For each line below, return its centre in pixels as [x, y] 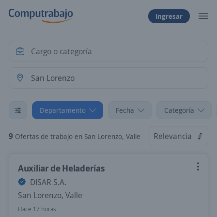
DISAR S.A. [47, 182]
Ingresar [169, 16]
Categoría [179, 110]
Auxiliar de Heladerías [62, 168]
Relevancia [173, 136]
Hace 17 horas [37, 209]
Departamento [63, 110]
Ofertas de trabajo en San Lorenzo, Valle [78, 136]
